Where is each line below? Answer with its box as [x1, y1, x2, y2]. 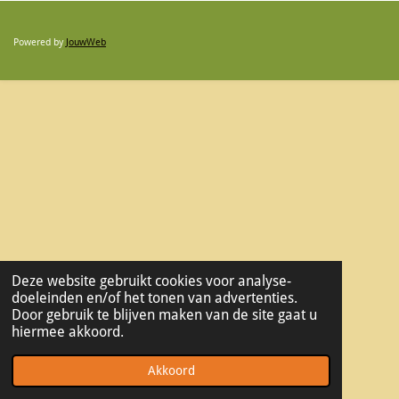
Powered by [13, 36, 66, 48]
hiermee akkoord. [11, 323, 124, 341]
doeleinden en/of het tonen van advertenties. [11, 289, 297, 307]
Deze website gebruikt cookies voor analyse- [11, 273, 291, 290]
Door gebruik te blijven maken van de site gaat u [11, 306, 317, 324]
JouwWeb [66, 36, 106, 48]
